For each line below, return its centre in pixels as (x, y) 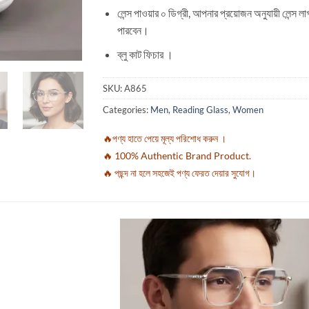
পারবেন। (133, 30)
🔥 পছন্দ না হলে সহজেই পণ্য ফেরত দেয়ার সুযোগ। (179, 172)
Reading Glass (200, 109)
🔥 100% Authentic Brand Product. (177, 155)
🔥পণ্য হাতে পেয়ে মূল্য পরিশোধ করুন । (165, 138)
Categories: (127, 109)
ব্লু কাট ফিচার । (145, 54)
